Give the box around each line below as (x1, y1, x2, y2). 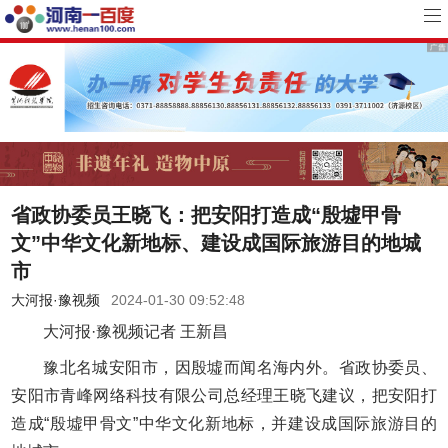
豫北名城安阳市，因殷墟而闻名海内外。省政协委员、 (43, 359, 437, 377)
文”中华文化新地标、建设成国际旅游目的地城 (11, 232, 422, 255)
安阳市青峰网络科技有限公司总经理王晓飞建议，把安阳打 (11, 387, 437, 405)
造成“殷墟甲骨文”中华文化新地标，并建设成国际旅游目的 (11, 415, 437, 433)
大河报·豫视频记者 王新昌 (43, 323, 229, 341)
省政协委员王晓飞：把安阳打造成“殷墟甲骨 (11, 204, 402, 227)
